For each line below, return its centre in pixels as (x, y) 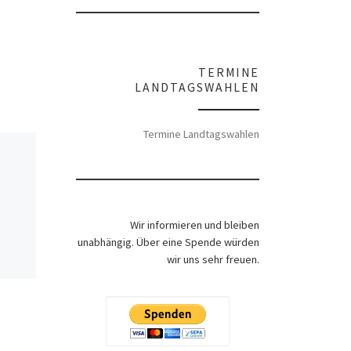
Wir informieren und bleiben (195, 225)
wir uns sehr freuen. (213, 260)
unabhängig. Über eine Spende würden (168, 242)
